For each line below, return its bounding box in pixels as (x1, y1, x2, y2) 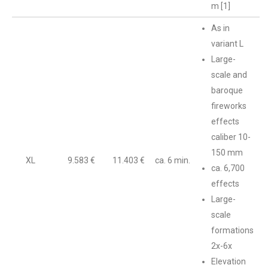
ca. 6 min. (155, 156, 190, 165)
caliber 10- (211, 132, 251, 142)
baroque (211, 86, 243, 95)
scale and (211, 70, 247, 80)
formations (211, 226, 254, 235)
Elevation (211, 257, 246, 266)
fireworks (211, 101, 246, 111)
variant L (211, 39, 243, 48)
